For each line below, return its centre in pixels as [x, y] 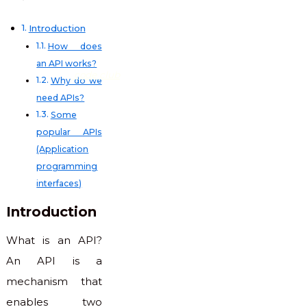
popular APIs [69, 132]
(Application [63, 149]
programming [67, 167]
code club [97, 74]
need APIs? [61, 98]
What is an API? [54, 240]
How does [75, 47]
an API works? [67, 64]
